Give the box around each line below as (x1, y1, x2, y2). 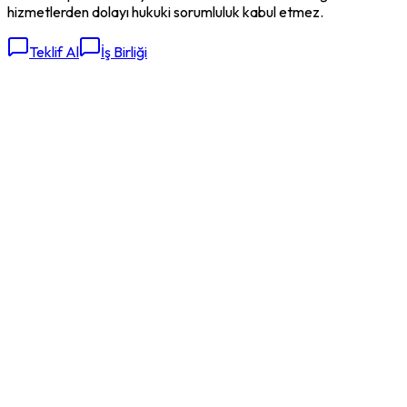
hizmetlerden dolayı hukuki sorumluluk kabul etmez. (7, 2, 323, 21)
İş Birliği (101, 42, 147, 61)
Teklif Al (29, 42, 79, 61)
